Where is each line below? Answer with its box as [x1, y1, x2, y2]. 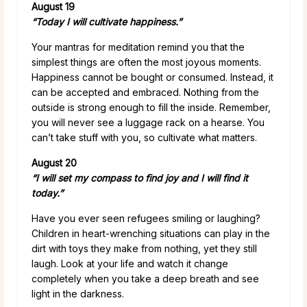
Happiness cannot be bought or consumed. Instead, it [32, 71, 273, 83]
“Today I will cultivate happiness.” [32, 15, 182, 27]
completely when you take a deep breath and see [32, 272, 259, 284]
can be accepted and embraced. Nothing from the [32, 86, 259, 98]
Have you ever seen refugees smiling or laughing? [32, 212, 260, 224]
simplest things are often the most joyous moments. [32, 56, 261, 68]
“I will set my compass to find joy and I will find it [32, 171, 248, 184]
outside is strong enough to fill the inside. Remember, [32, 101, 271, 113]
